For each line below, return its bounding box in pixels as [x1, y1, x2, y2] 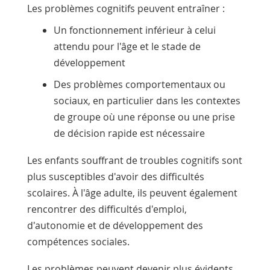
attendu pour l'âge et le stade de [53, 40, 201, 54]
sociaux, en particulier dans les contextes [53, 94, 240, 108]
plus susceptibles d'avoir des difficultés [27, 170, 204, 184]
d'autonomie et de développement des [27, 219, 203, 233]
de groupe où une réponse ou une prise [53, 110, 235, 124]
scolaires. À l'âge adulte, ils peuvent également [27, 186, 237, 200]
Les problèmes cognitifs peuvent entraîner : [27, 2, 225, 16]
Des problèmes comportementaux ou [53, 78, 225, 92]
